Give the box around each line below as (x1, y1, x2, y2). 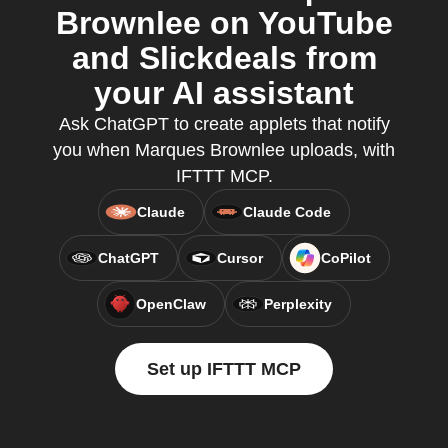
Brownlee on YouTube (55, 5, 393, 41)
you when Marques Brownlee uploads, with (53, 140, 395, 160)
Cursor (216, 250, 263, 266)
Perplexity (264, 296, 332, 312)
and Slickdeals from (71, 40, 377, 76)
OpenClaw (136, 296, 206, 312)
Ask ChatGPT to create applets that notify (58, 114, 390, 134)
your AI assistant (94, 75, 354, 111)
